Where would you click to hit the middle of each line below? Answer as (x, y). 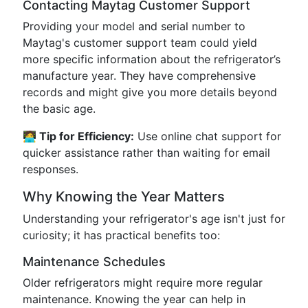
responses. (51, 169)
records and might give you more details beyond (150, 92)
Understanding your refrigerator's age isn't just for (154, 219)
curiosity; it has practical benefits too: (121, 235)
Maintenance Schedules (94, 262)
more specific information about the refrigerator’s (152, 59)
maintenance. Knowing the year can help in (134, 299)
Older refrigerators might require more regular (143, 283)
